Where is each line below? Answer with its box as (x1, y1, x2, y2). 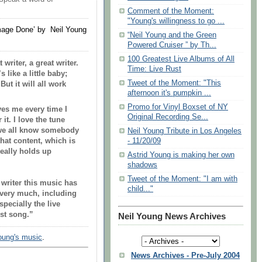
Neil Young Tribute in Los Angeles (127, 127, 242, 136)
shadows (127, 161, 157, 170)
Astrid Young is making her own (127, 151, 235, 160)
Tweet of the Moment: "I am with (127, 175, 237, 184)
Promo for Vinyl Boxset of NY (127, 103, 228, 112)
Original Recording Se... (127, 113, 208, 122)
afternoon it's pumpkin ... (127, 89, 211, 98)
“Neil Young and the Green (127, 31, 216, 40)
